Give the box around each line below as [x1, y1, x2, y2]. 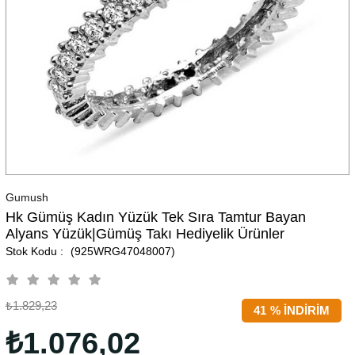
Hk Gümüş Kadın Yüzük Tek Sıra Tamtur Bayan [5, 208, 306, 225]
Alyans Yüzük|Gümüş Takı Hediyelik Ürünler [5, 225, 284, 242]
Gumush [5, 190, 48, 204]
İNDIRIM [281, 303, 330, 317]
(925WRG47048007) [67, 244, 175, 258]
